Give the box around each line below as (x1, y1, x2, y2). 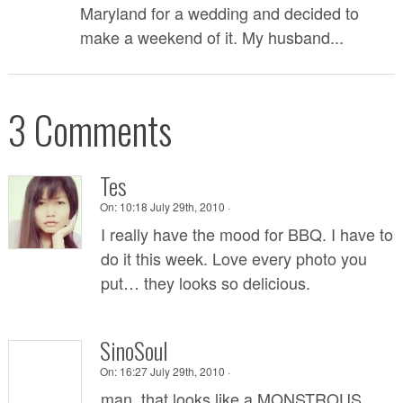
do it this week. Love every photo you (100, 246, 367, 270)
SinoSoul (99, 332, 168, 368)
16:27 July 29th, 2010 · (119, 363, 230, 379)
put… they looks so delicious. (100, 270, 310, 294)
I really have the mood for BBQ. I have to (100, 221, 393, 246)
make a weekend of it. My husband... (79, 24, 344, 49)
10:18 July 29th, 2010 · (119, 198, 230, 214)
